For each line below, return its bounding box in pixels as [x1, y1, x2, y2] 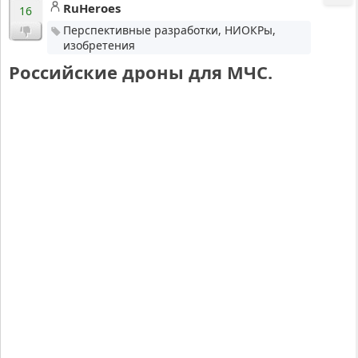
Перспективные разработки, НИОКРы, [62, 22, 276, 38]
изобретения [62, 38, 135, 54]
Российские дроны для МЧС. [9, 60, 272, 85]
